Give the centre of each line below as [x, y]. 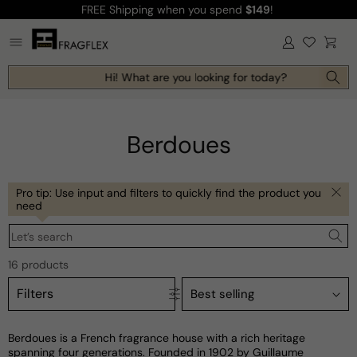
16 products [38, 265]
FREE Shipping [119, 10]
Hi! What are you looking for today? [189, 78]
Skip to [43, 11]
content [46, 25]
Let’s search [42, 237]
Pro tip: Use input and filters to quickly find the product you [169, 192]
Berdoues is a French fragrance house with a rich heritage [157, 338]
